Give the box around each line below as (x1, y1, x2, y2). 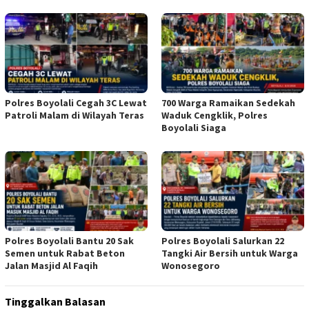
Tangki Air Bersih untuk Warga (161, 247, 298, 260)
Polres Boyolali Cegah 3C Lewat (5, 97, 147, 110)
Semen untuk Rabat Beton (5, 247, 125, 260)
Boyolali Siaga (161, 121, 226, 134)
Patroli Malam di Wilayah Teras (5, 109, 144, 122)
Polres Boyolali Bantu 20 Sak (5, 235, 134, 248)
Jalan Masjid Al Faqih (5, 259, 98, 272)
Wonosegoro (161, 259, 220, 272)
